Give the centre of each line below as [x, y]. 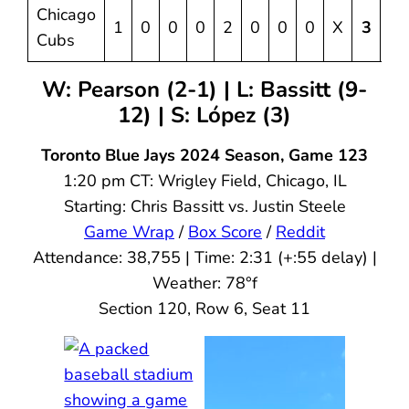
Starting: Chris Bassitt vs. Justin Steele [204, 207]
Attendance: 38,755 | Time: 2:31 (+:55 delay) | [204, 258]
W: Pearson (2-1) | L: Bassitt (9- [204, 90]
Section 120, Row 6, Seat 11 [204, 309]
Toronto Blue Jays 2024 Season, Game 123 [204, 156]
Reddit [300, 232]
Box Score [225, 232]
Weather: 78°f [204, 283]
